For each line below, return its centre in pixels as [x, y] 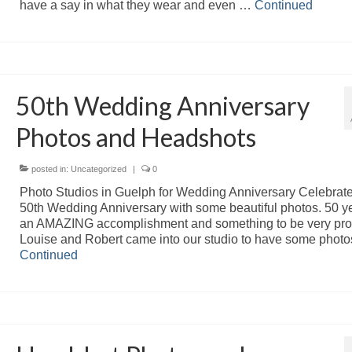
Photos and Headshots [136, 137]
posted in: [49, 169]
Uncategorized [98, 169]
